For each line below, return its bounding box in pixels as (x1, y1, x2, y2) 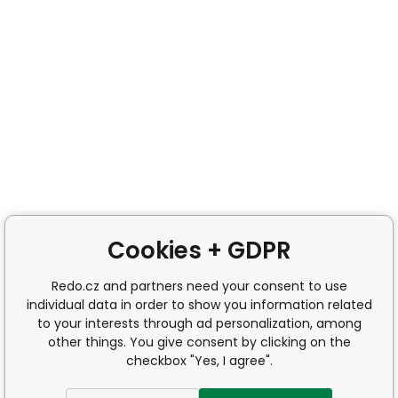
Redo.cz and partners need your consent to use (51, 277, 347, 295)
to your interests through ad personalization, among (36, 314, 362, 332)
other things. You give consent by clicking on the (47, 333, 351, 351)
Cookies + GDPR (107, 235, 291, 267)
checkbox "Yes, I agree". (125, 352, 273, 370)
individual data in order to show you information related (26, 296, 372, 314)
